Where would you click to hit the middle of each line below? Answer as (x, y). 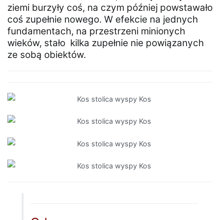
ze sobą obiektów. (47, 55)
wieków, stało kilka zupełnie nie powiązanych (106, 43)
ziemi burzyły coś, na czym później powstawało (110, 8)
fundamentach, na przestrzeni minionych (96, 31)
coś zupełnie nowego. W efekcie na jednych (103, 20)
